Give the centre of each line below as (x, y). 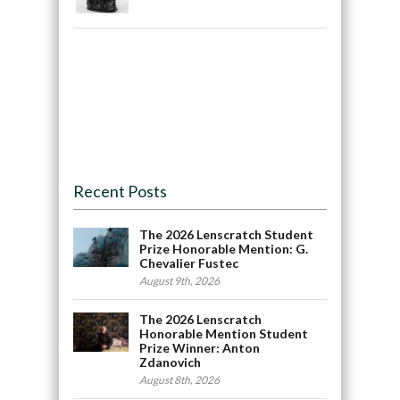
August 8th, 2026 (180, 379)
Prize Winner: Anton (200, 347)
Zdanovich (171, 362)
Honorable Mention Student (224, 333)
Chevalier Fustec (189, 262)
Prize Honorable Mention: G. (224, 248)
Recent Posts (120, 191)
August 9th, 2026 (180, 280)
